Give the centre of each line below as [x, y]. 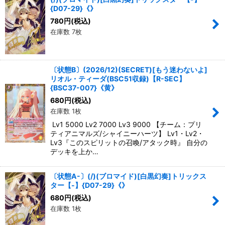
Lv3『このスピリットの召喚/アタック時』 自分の [129, 142]
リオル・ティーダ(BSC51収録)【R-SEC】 [118, 78]
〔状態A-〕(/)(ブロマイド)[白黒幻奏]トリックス [128, 176]
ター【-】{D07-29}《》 [89, 185]
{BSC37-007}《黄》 [84, 87]
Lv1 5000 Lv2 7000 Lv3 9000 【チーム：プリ [126, 124]
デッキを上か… [74, 151]
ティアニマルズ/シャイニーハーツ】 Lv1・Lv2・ [127, 133]
